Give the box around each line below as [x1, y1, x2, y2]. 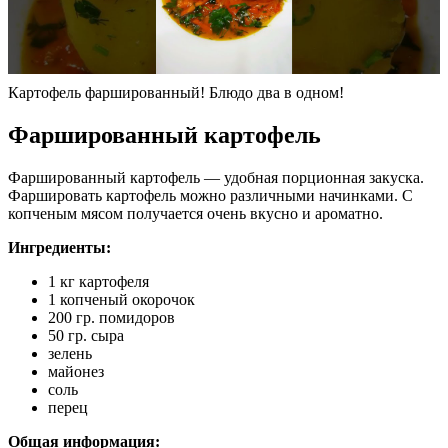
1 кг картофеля [48, 272, 149, 290]
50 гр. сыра [48, 326, 124, 344]
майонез [48, 362, 104, 380]
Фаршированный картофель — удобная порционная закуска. [8, 168, 424, 186]
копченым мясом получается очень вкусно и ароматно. [8, 204, 383, 222]
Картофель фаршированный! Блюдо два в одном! [8, 83, 344, 101]
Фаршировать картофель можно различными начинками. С [8, 186, 413, 204]
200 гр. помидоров [48, 308, 175, 326]
